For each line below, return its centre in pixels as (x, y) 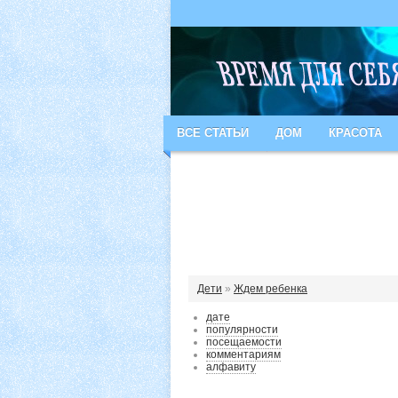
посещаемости (244, 342)
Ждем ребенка (271, 289)
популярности (242, 330)
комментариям (243, 354)
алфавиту (231, 367)
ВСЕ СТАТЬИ (213, 133)
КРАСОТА (355, 133)
